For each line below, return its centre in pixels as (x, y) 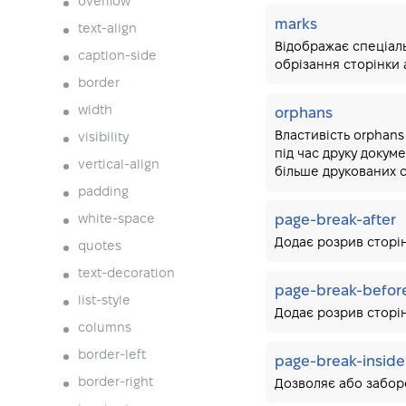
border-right (116, 383)
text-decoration (126, 274)
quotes (100, 247)
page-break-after (335, 221)
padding (103, 193)
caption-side (117, 57)
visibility (103, 138)
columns (105, 329)
